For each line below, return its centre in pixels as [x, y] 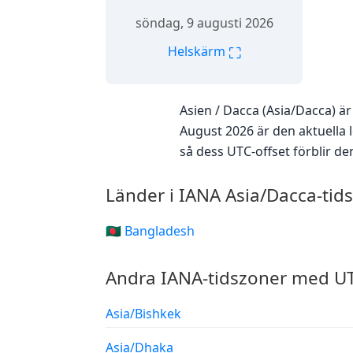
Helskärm [198, 51]
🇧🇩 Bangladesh [150, 231]
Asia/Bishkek [143, 314]
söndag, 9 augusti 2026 [204, 22]
